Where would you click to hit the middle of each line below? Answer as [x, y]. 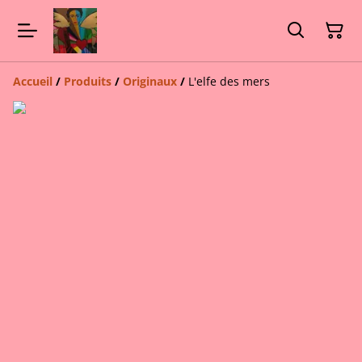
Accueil [33, 81]
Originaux [150, 81]
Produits [88, 81]
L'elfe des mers [229, 81]
